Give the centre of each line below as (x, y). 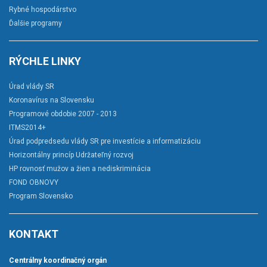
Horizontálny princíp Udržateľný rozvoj (71, 155)
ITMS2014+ (27, 128)
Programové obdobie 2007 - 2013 (63, 114)
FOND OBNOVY (34, 183)
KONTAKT (34, 234)
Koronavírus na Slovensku (52, 100)
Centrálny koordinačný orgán (58, 261)
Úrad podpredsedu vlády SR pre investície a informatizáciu (105, 142)
